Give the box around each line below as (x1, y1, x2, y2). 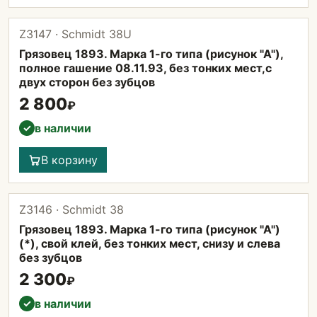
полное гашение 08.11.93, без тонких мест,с (19, 61, 272, 75)
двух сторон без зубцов (19, 75, 155, 89)
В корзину (41, 153, 98, 167)
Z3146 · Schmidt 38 (19, 202, 124, 217)
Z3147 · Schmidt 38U (19, 27, 132, 41)
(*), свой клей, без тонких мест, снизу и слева (19, 236, 280, 250)
